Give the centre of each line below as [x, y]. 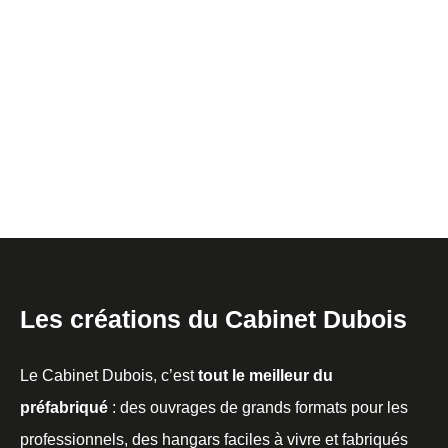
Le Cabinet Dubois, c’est [109, 375]
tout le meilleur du [265, 375]
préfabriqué [64, 407]
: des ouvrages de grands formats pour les [258, 407]
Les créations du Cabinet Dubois [213, 318]
